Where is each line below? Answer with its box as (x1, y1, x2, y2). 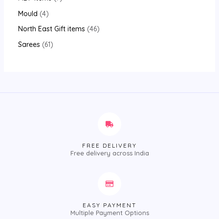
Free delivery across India (70, 149, 149, 157)
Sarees (18, 40, 40, 49)
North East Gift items (18, 24, 85, 34)
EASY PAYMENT (83, 201, 136, 209)
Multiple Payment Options (70, 208, 149, 217)
